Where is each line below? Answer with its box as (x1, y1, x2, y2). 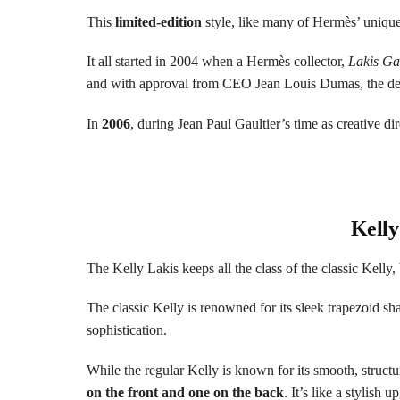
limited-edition (112, 13, 202, 29)
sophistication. (87, 322, 167, 338)
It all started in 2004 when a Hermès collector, (87, 54, 348, 70)
